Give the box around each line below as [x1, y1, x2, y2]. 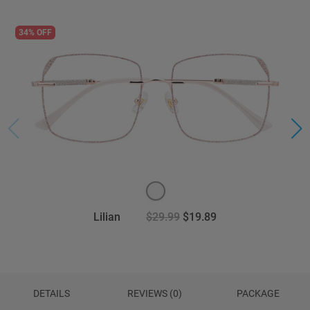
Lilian [93, 210, 120, 224]
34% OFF [19, 27, 53, 37]
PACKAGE [237, 288, 280, 299]
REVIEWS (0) [127, 288, 183, 299]
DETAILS [33, 288, 71, 299]
